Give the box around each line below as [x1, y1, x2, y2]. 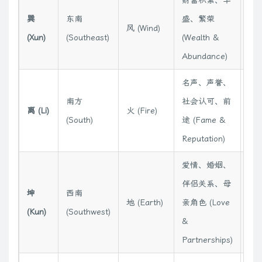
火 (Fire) [126, 105, 157, 115]
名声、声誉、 [182, 77, 231, 87]
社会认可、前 [182, 96, 231, 106]
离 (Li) [27, 105, 49, 115]
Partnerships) [182, 235, 233, 244]
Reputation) [182, 133, 225, 143]
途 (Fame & [182, 115, 225, 125]
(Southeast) [66, 32, 109, 42]
